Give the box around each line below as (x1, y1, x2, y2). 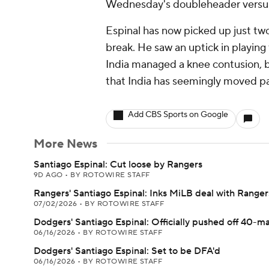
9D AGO (34, 171, 65, 180)
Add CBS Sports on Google (128, 109, 228, 120)
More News (34, 136, 97, 152)
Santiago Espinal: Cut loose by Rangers (34, 159, 202, 171)
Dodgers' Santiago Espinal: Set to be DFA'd (34, 245, 220, 257)
